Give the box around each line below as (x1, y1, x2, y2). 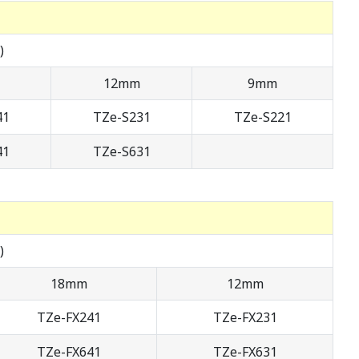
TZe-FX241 (36, 309, 101, 327)
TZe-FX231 (212, 309, 277, 327)
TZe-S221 (233, 108, 292, 127)
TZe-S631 (92, 143, 151, 161)
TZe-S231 (92, 108, 151, 127)
